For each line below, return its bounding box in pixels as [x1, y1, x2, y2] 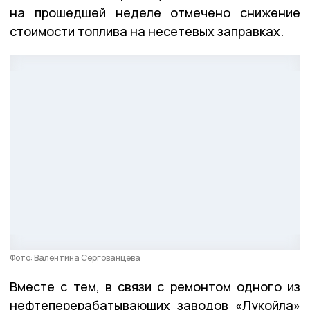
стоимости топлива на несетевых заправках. [10, 23, 284, 40]
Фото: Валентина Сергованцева [10, 251, 140, 264]
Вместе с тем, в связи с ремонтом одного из [10, 277, 300, 295]
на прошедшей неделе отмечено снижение [10, 4, 300, 21]
